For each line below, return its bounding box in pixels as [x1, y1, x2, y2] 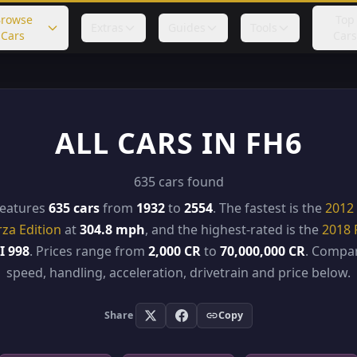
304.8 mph [80, 221, 145, 238]
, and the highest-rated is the [145, 221, 322, 238]
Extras [90, 20, 124, 35]
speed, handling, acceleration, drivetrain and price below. [6, 264, 351, 281]
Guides [167, 20, 206, 35]
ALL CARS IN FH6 [54, 124, 303, 163]
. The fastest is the [212, 199, 325, 217]
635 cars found [133, 173, 224, 190]
